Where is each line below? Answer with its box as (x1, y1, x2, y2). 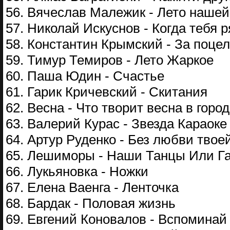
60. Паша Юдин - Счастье (6, 68, 164, 84)
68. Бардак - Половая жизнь (6, 196, 176, 211)
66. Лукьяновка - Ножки (6, 164, 148, 179)
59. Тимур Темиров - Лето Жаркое (6, 52, 214, 68)
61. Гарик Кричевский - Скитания (6, 84, 207, 100)
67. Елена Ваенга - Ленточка (6, 180, 179, 195)
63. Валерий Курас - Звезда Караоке (6, 116, 227, 131)
